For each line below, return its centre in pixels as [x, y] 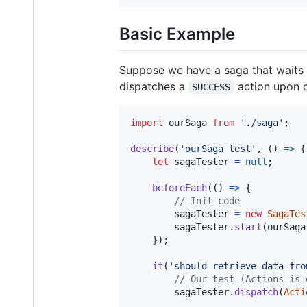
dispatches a [154, 86]
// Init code [207, 200]
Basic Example [177, 34]
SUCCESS [211, 87]
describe [152, 148]
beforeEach [180, 187]
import [147, 122]
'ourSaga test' [218, 148]
